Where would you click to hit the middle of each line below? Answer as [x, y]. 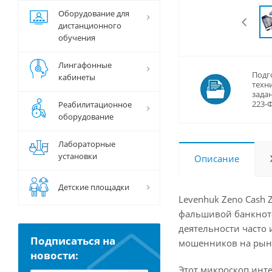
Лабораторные [87, 144]
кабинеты [77, 77]
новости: [56, 255]
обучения [77, 38]
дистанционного [90, 25]
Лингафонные [85, 65]
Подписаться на [73, 241]
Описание [217, 158]
